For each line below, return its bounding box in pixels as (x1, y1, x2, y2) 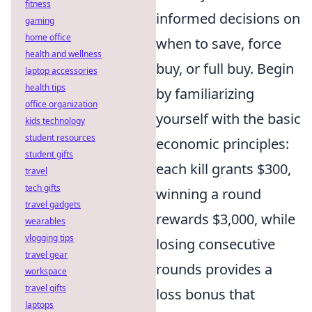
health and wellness (25, 48, 102, 60)
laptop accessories (25, 65, 97, 77)
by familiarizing (156, 84, 254, 104)
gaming (25, 15, 54, 26)
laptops (25, 299, 54, 311)
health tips (25, 81, 65, 93)
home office (25, 31, 71, 43)
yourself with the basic (156, 109, 301, 129)
